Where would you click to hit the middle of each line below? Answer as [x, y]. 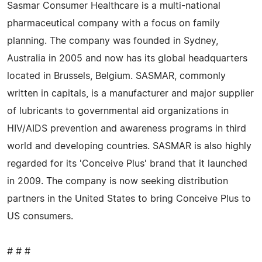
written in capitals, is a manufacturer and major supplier [130, 93]
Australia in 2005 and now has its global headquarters [127, 58]
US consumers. [40, 216]
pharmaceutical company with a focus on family [113, 23]
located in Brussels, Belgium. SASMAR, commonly [116, 76]
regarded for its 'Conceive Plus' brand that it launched [127, 163]
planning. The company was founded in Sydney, [113, 41]
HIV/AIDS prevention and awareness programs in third [127, 128]
